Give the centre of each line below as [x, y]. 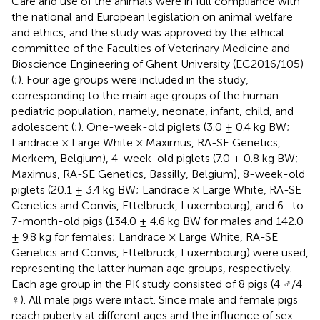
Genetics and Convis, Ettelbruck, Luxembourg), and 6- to [157, 205]
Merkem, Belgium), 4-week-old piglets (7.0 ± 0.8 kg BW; [155, 158]
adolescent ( [43, 126]
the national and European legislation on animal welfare [152, 16]
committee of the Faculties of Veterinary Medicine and [151, 48]
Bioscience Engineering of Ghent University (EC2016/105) [157, 64]
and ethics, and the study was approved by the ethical [148, 32]
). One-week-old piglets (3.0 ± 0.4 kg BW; [184, 126]
